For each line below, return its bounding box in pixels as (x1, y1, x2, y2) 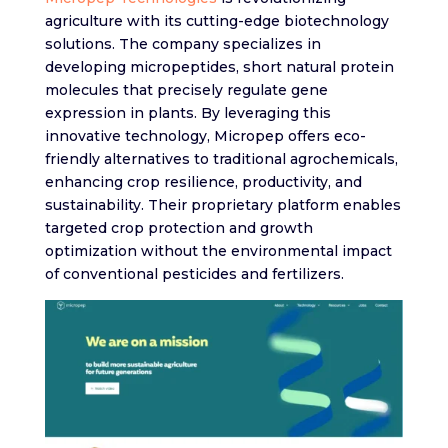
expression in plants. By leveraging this (44, 104, 331, 123)
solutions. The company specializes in (44, 35, 321, 54)
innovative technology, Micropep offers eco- (44, 127, 366, 146)
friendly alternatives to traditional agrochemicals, (44, 150, 398, 169)
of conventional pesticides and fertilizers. (44, 265, 344, 284)
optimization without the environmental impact (44, 242, 392, 261)
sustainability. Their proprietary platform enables (44, 196, 401, 215)
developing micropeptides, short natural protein (44, 58, 394, 77)
